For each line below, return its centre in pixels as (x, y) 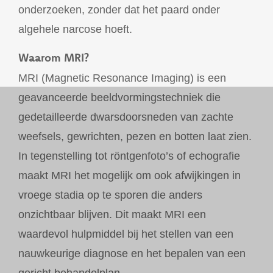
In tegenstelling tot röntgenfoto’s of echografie (129, 156)
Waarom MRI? (54, 58)
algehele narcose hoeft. (75, 30)
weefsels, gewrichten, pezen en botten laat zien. (135, 136)
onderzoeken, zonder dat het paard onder (119, 10)
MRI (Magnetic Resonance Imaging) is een (122, 78)
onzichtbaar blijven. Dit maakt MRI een (112, 214)
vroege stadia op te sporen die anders (110, 195)
